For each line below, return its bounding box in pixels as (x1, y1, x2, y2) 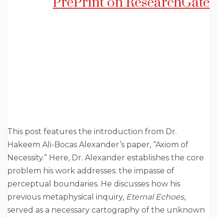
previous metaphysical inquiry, (7, 192, 126, 202)
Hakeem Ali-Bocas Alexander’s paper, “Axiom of (7, 140, 188, 150)
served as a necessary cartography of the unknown (7, 205, 205, 215)
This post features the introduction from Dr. (7, 127, 177, 137)
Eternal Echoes (126, 192, 184, 202)
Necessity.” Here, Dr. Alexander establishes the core (7, 153, 204, 163)
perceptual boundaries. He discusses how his (7, 179, 180, 189)
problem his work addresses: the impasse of (7, 166, 174, 176)
